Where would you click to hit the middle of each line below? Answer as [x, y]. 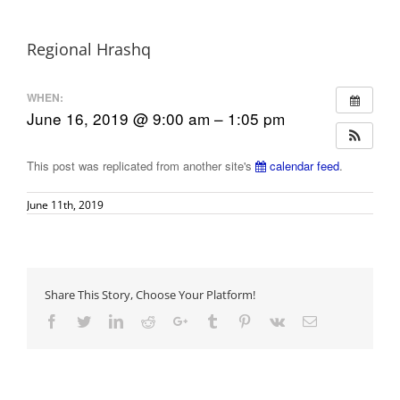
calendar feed [303, 166]
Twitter [110, 321]
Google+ [212, 321]
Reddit [173, 321]
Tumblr [239, 321]
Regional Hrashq [89, 49]
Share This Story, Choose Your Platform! [150, 295]
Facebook [86, 321]
